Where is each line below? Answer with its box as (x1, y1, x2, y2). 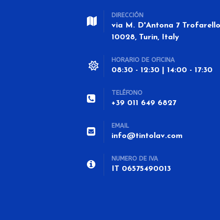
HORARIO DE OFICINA (111, 56, 175, 64)
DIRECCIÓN (111, 11, 143, 19)
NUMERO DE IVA (111, 155, 158, 163)
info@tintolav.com (111, 132, 183, 140)
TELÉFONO (111, 89, 142, 97)
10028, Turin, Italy (111, 33, 179, 42)
